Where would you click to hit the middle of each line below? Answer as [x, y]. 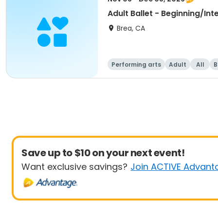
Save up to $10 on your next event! [103, 153]
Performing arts [136, 64]
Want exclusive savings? [74, 167]
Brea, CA [131, 28]
